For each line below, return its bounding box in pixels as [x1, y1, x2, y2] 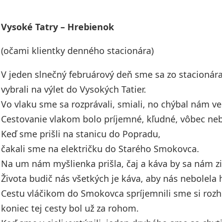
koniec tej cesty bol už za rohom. [1, 202, 139, 214]
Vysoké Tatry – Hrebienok [1, 21, 114, 33]
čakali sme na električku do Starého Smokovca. [1, 143, 199, 155]
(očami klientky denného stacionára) [1, 45, 154, 56]
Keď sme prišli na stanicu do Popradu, [1, 128, 161, 140]
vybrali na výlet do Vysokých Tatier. [1, 83, 146, 95]
